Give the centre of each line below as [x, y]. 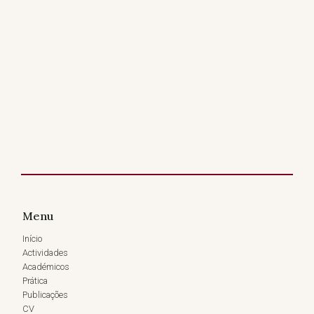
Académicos [46, 267]
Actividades [45, 253]
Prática [35, 281]
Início [32, 239]
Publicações [45, 295]
